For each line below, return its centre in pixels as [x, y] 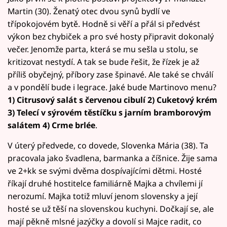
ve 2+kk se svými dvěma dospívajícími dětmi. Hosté [105, 171]
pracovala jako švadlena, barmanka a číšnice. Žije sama [112, 158]
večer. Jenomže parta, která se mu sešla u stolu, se [103, 49]
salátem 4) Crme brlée [51, 125]
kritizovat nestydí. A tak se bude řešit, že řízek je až [103, 62]
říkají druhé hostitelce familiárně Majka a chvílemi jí [105, 183]
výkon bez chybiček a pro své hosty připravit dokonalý [111, 36]
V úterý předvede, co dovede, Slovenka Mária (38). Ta [108, 145]
